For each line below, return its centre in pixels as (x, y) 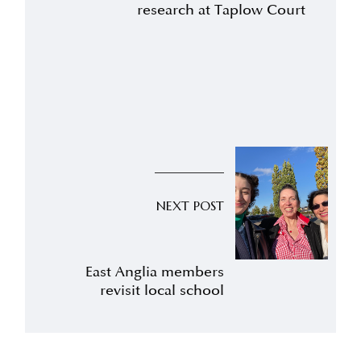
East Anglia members (155, 271)
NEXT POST (191, 205)
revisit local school (162, 290)
